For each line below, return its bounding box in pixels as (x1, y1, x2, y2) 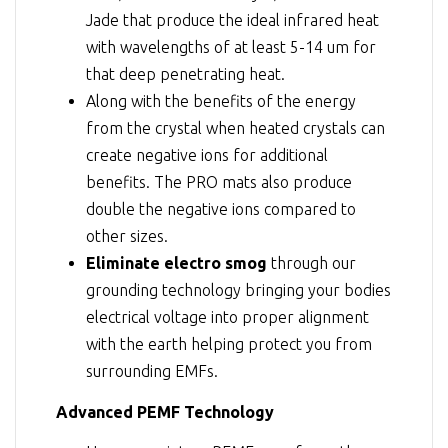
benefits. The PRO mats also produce (86, 173, 352, 192)
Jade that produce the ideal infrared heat (86, 11, 379, 30)
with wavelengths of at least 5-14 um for (86, 38, 376, 57)
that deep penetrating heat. (86, 65, 285, 84)
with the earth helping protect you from (86, 335, 372, 354)
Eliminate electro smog (86, 254, 267, 273)
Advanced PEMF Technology (56, 402, 274, 421)
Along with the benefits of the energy (86, 92, 356, 111)
